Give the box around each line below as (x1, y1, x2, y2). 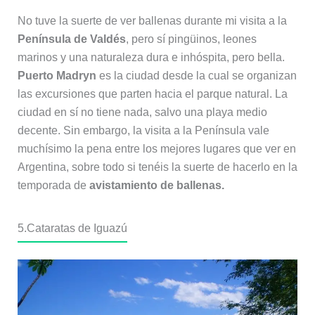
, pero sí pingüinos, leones (125, 32, 257, 45)
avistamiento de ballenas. (89, 179, 224, 191)
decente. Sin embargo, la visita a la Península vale (17, 124, 269, 136)
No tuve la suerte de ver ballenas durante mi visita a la (17, 14, 287, 27)
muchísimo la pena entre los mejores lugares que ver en (17, 142, 296, 155)
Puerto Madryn (17, 69, 96, 82)
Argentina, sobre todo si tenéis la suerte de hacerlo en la (17, 160, 297, 173)
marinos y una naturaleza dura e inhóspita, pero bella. (17, 51, 285, 63)
